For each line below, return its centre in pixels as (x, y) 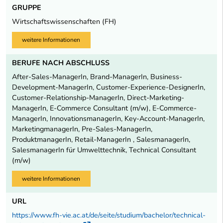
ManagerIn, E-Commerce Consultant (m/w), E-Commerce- (104, 108)
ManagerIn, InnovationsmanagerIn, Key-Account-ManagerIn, (108, 118)
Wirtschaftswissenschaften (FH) (64, 22)
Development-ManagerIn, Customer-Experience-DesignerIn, (109, 87)
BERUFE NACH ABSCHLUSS (61, 62)
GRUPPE (27, 8)
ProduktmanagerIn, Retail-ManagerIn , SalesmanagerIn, (101, 139)
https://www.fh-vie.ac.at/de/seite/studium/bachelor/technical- (109, 215)
